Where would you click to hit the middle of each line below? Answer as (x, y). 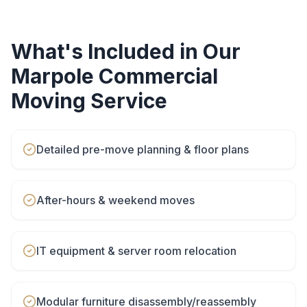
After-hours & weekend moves (115, 200)
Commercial (158, 76)
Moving (48, 101)
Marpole (52, 76)
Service (126, 101)
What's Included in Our (126, 51)
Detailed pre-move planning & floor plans (143, 149)
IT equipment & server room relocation (136, 251)
